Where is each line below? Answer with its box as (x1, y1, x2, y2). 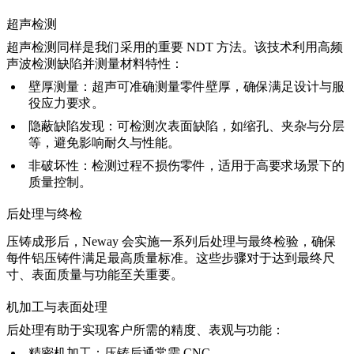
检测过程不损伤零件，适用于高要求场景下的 (92, 159, 345, 173)
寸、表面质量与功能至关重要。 (6, 268, 183, 282)
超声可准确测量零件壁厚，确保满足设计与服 (92, 80, 345, 94)
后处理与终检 (6, 207, 82, 221)
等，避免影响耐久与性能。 (28, 136, 180, 150)
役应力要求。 (28, 96, 104, 111)
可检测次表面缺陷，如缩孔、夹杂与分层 (117, 119, 345, 134)
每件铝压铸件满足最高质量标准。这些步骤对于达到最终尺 (6, 251, 335, 265)
